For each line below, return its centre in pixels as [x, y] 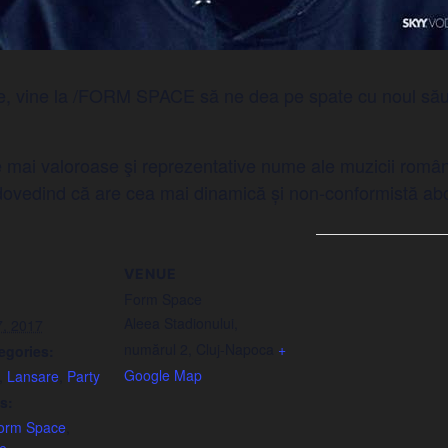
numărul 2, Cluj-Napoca [198, 349]
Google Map [162, 375]
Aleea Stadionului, [180, 323]
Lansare [32, 376]
